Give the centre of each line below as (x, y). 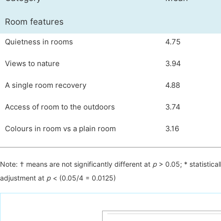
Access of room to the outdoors (60, 107)
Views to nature (32, 64)
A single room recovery (46, 85)
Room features (34, 22)
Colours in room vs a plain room (60, 129)
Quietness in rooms (39, 42)
